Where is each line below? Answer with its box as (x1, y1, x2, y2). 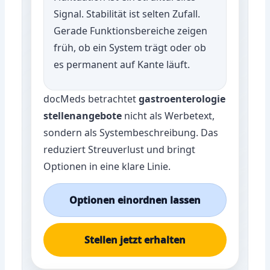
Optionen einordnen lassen (69, 193, 201, 207)
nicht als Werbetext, (122, 108, 215, 122)
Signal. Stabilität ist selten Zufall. (54, 7, 201, 20)
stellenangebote (43, 108, 122, 122)
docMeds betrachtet (43, 92, 139, 105)
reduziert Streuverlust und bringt (43, 142, 196, 156)
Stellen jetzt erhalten (84, 233, 186, 246)
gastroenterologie (139, 92, 226, 105)
